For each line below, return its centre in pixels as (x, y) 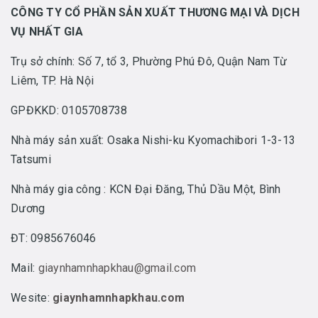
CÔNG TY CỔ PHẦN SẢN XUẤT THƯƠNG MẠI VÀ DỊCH (155, 12)
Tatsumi (31, 159)
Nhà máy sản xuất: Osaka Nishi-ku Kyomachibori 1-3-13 (153, 140)
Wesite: (32, 298)
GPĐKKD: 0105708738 (69, 110)
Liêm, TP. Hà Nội (52, 81)
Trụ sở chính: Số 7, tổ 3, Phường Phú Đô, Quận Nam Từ (149, 61)
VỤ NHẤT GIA (47, 32)
